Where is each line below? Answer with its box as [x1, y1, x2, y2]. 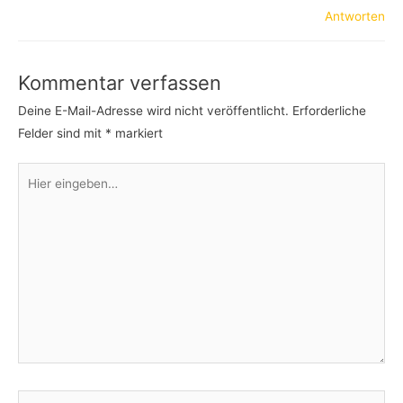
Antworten [325, 9, 385, 24]
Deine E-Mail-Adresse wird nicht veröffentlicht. [18, 103, 289, 118]
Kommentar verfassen [18, 71, 221, 95]
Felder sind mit [18, 125, 105, 140]
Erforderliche [292, 103, 366, 118]
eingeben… [17, 188, 80, 203]
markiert [112, 125, 163, 140]
